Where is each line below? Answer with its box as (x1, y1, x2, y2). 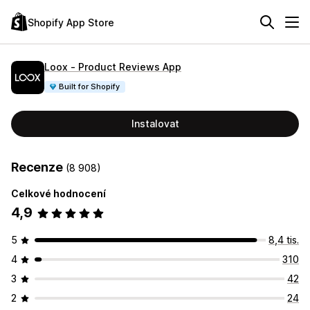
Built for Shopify (59, 81, 120, 91)
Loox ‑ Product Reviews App (44, 60, 181, 73)
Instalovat (131, 118, 179, 129)
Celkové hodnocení (11, 188, 106, 199)
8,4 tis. (268, 234, 299, 246)
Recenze (11, 160, 66, 174)
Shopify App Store (28, 16, 114, 28)
